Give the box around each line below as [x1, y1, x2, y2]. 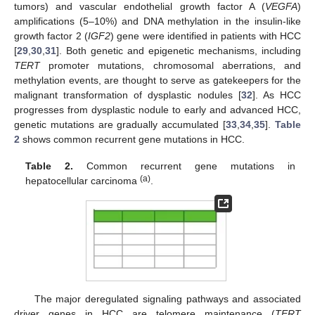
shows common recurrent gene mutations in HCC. [20, 133, 245, 145]
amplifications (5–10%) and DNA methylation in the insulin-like [14, 15, 301, 27]
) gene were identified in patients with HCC [110, 30, 302, 41]
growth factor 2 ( [14, 30, 88, 41]
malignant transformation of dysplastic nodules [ [14, 89, 241, 101]
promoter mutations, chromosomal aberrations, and [40, 59, 301, 71]
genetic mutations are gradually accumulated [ [14, 118, 226, 130]
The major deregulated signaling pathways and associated [34, 292, 301, 304]
